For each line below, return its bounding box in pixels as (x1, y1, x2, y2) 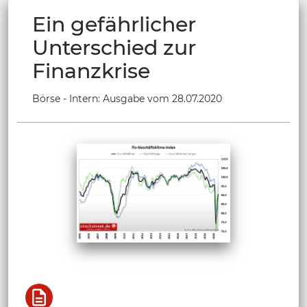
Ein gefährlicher (32, 11, 196, 37)
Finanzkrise (32, 58, 150, 84)
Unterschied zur (32, 34, 196, 60)
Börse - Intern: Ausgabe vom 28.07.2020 (32, 92, 222, 105)
